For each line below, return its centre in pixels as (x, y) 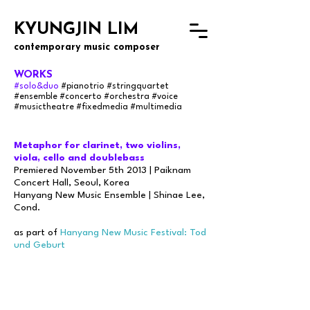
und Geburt (39, 245)
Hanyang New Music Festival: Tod (133, 232)
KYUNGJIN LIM (76, 30)
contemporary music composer (87, 47)
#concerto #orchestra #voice (119, 97)
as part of (37, 232)
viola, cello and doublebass (79, 158)
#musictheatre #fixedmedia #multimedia (98, 107)
